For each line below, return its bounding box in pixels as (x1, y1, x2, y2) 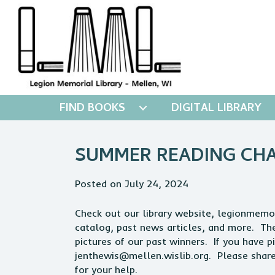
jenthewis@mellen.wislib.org (75, 249, 209, 261)
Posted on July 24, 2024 (75, 177, 188, 190)
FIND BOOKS (60, 100, 125, 118)
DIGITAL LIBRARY (171, 100, 261, 118)
